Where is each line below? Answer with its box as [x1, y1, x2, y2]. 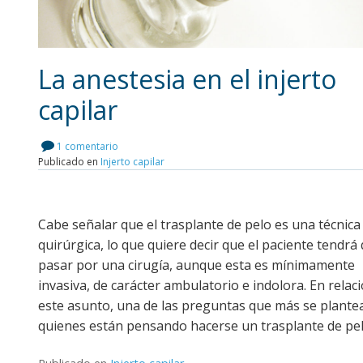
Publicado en [38, 155, 100, 169]
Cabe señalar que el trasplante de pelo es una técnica [38, 216, 361, 234]
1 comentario [57, 139, 118, 154]
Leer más [183, 135, 241, 155]
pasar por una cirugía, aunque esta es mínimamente [38, 256, 355, 275]
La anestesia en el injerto [38, 62, 336, 97]
